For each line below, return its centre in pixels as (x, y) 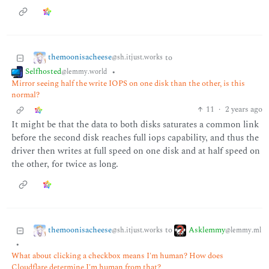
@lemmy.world (84, 72)
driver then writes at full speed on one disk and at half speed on (135, 151)
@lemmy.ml (243, 230)
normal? (25, 95)
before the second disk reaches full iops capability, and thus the (135, 138)
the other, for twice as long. (65, 164)
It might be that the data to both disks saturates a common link (135, 124)
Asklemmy (207, 230)
